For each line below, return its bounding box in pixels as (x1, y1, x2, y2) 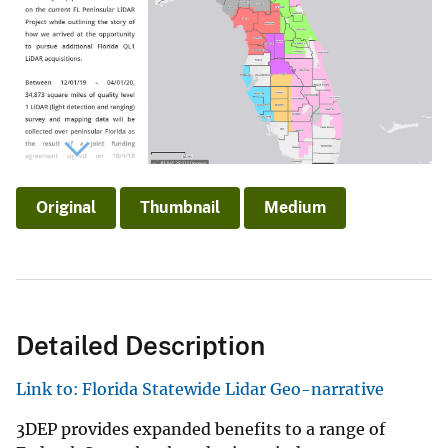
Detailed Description (16, 329, 265, 361)
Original (36, 197, 96, 217)
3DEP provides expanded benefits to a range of (16, 418, 385, 439)
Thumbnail (140, 197, 220, 217)
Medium (264, 197, 326, 217)
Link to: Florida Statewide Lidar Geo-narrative (16, 378, 388, 399)
